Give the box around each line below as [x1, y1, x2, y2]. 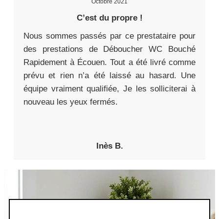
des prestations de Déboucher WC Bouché [23, 44, 196, 54]
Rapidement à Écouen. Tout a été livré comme [23, 58, 196, 67]
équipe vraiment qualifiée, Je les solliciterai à [23, 84, 196, 94]
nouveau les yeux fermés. [23, 97, 118, 107]
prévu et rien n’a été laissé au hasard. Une [23, 71, 196, 81]
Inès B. [96, 141, 123, 151]
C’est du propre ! [76, 13, 143, 23]
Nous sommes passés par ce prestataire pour [23, 31, 196, 41]
